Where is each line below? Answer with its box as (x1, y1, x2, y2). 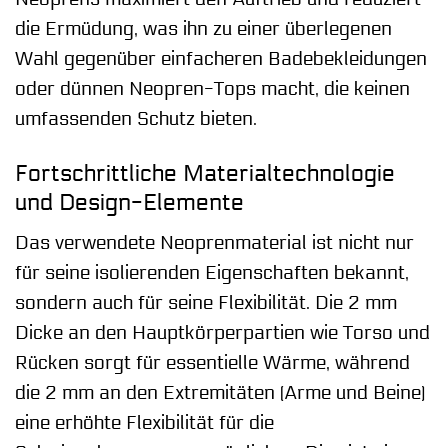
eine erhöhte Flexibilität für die (15, 412, 274, 435)
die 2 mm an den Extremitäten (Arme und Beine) (15, 382, 425, 405)
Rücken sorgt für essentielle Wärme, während (15, 352, 410, 375)
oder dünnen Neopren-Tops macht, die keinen (15, 77, 410, 100)
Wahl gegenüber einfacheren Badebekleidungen (15, 47, 427, 70)
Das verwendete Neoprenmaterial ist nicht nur (15, 232, 414, 255)
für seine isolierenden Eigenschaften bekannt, (15, 262, 409, 285)
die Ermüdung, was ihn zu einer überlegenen (15, 17, 392, 40)
